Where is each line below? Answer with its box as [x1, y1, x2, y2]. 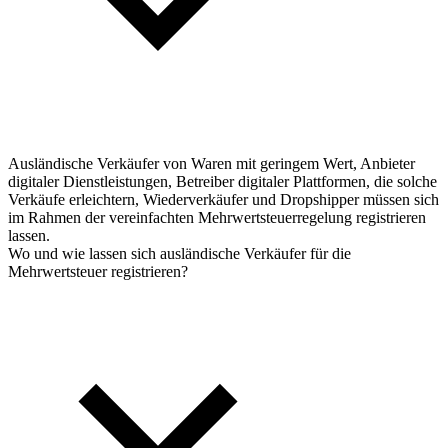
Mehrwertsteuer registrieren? [8, 262, 188, 280]
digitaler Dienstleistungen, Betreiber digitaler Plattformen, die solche [8, 172, 437, 190]
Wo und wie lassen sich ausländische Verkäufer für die [8, 244, 351, 262]
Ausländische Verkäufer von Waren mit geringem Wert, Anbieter [8, 154, 415, 172]
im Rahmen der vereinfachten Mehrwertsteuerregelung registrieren [8, 208, 426, 226]
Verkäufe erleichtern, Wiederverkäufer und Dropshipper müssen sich [8, 190, 439, 208]
